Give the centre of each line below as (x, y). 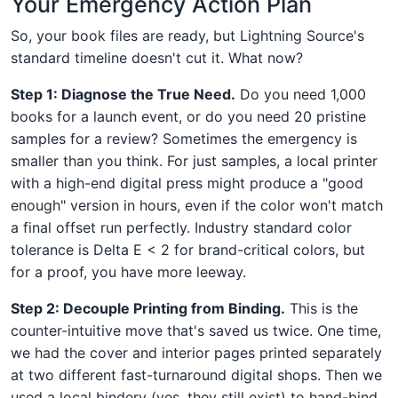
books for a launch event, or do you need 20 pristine (188, 116)
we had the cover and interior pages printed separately (196, 352)
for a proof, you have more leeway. (128, 271)
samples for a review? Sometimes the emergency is (184, 138)
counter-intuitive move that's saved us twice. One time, (196, 330)
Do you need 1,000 (301, 94)
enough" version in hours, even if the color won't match (197, 205)
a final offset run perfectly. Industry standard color (181, 227)
